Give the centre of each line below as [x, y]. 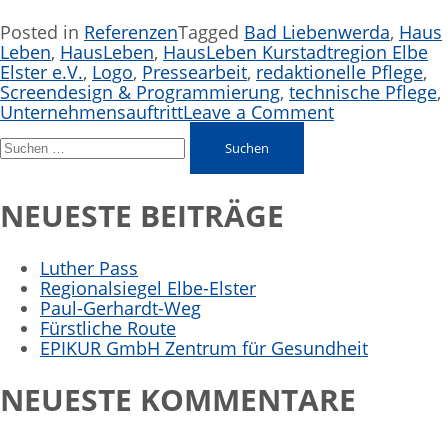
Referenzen [131, 32]
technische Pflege [363, 92]
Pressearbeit [194, 72]
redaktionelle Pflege [339, 72]
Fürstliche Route [108, 327]
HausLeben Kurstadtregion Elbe [295, 52]
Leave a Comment [258, 112]
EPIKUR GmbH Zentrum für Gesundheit [204, 347]
